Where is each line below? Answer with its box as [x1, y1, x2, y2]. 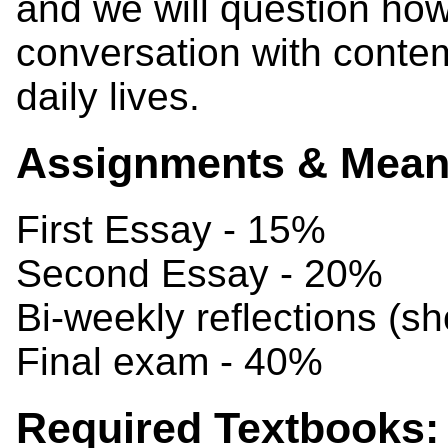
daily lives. [16, 75, 200, 119]
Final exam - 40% [16, 340, 323, 384]
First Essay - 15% [16, 208, 326, 252]
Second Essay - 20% [16, 252, 383, 296]
